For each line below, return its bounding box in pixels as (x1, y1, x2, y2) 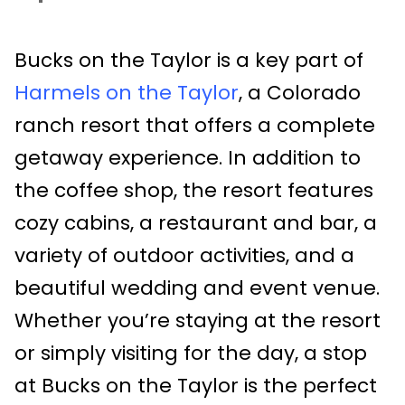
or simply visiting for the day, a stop (14, 339, 367, 368)
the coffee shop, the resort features (14, 176, 373, 205)
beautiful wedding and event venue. (14, 274, 380, 303)
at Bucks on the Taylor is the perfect (14, 372, 377, 400)
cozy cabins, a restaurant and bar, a (14, 209, 377, 238)
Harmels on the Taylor (14, 79, 239, 108)
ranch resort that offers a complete (14, 111, 375, 140)
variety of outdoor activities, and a (14, 241, 354, 270)
